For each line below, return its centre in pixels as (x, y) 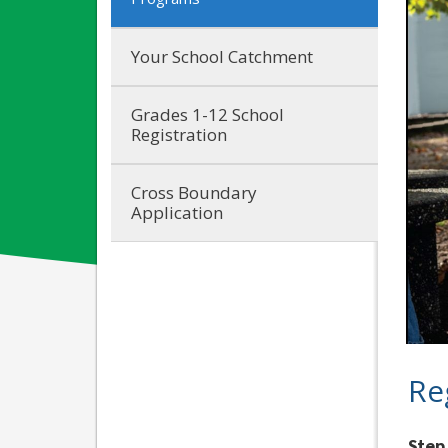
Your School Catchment (222, 56)
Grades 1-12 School (207, 114)
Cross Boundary (194, 192)
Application (177, 212)
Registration (179, 134)
